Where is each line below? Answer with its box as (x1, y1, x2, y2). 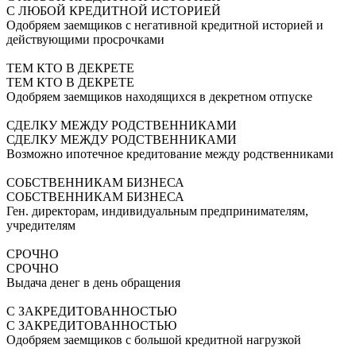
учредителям (6, 218, 75, 232)
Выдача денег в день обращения (6, 275, 180, 289)
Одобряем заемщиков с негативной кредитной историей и (6, 17, 323, 32)
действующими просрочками (6, 32, 164, 46)
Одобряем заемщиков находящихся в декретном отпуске (6, 89, 312, 103)
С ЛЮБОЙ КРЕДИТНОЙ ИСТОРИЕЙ (6, 3, 221, 17)
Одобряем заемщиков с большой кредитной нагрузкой (6, 332, 301, 346)
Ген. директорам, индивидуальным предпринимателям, (6, 203, 308, 218)
